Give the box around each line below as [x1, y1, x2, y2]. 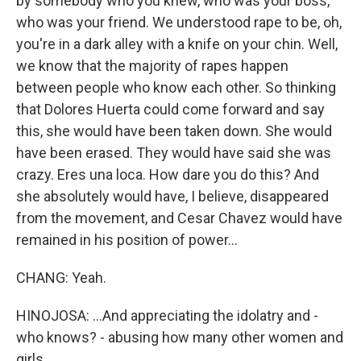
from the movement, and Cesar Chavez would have [16, 210, 342, 226]
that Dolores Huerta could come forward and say [16, 101, 325, 118]
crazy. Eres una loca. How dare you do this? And [16, 166, 319, 183]
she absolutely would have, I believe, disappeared [16, 188, 329, 205]
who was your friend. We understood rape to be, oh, [16, 14, 342, 31]
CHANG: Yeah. [16, 269, 106, 286]
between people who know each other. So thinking [16, 79, 336, 96]
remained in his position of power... [16, 231, 238, 248]
